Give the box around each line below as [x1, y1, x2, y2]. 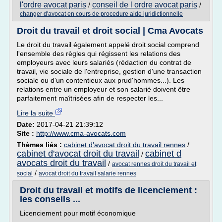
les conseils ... [20, 194, 80, 204]
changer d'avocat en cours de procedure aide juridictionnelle [20, 10, 183, 17]
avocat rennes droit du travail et [112, 161, 196, 167]
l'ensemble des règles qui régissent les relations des [17, 50, 180, 57]
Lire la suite [17, 109, 55, 117]
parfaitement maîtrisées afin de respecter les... [17, 94, 163, 102]
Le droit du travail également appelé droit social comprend [17, 41, 199, 49]
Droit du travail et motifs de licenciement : [20, 185, 197, 195]
